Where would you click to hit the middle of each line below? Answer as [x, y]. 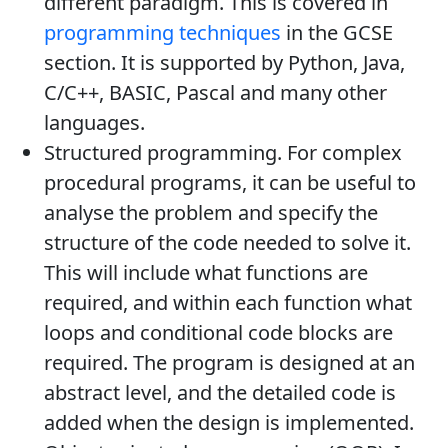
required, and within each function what [228, 303]
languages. [94, 123]
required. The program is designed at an [229, 363]
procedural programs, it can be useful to [230, 183]
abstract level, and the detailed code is [220, 393]
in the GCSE [337, 33]
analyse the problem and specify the [211, 213]
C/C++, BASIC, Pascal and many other [215, 93]
